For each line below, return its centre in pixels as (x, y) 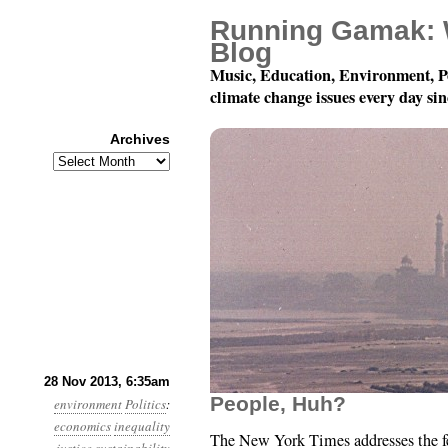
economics (82, 426)
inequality (142, 426)
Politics (145, 404)
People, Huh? (278, 403)
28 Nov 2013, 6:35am (107, 381)
